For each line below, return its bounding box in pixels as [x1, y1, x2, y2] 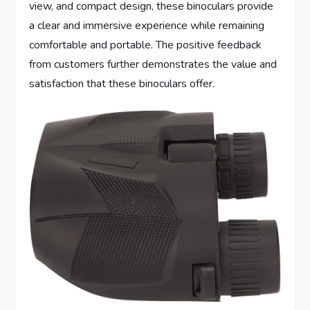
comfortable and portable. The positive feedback [29, 37, 262, 53]
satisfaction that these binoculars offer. [29, 75, 215, 91]
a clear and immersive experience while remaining [29, 17, 265, 33]
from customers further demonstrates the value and [29, 56, 277, 72]
